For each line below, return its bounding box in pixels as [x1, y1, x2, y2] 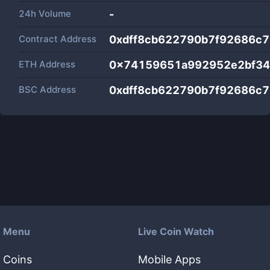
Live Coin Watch [138, 225, 214, 237]
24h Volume [19, 8, 71, 19]
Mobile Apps [138, 253, 201, 266]
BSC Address [19, 84, 76, 95]
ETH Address [19, 58, 75, 70]
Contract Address [19, 33, 96, 45]
